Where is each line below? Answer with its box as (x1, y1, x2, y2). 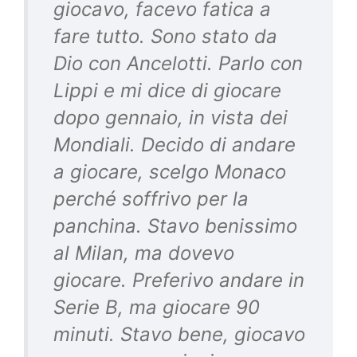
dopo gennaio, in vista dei (53, 106, 288, 130)
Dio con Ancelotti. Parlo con (53, 52, 303, 76)
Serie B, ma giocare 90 (53, 296, 260, 320)
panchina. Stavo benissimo (53, 214, 297, 238)
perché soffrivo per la (53, 187, 249, 211)
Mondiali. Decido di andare (53, 133, 296, 157)
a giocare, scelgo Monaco (53, 160, 286, 184)
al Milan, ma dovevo (53, 241, 234, 265)
